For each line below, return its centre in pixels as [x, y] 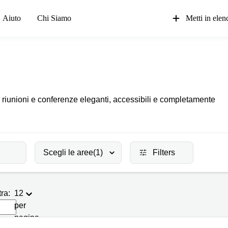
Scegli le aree [68, 152]
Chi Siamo [54, 18]
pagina [27, 218]
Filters [164, 152]
